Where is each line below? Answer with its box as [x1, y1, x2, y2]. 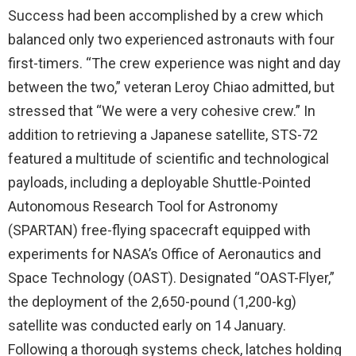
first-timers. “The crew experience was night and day [8, 55, 341, 72]
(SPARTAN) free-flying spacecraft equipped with [8, 222, 311, 238]
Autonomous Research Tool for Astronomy [8, 198, 278, 215]
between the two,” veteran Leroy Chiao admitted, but [8, 79, 335, 95]
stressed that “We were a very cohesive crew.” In [8, 103, 315, 119]
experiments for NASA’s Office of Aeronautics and [8, 246, 321, 262]
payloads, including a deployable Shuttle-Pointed [8, 174, 311, 191]
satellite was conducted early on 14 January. [8, 317, 286, 334]
